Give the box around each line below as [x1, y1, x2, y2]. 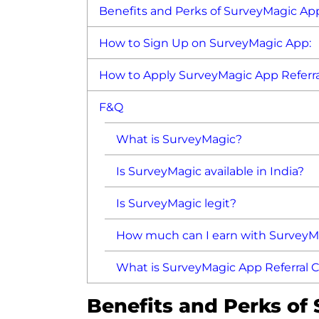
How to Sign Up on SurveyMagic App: [99, 36, 312, 51]
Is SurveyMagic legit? [116, 196, 237, 211]
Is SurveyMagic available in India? [116, 164, 305, 179]
